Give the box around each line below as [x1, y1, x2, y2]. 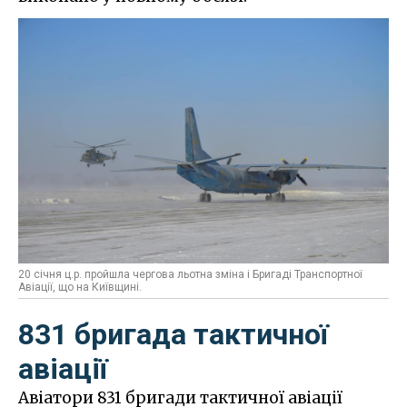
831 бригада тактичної [18, 317, 329, 352]
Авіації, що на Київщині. [18, 281, 142, 294]
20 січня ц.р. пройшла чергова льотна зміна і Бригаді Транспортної [18, 268, 362, 282]
